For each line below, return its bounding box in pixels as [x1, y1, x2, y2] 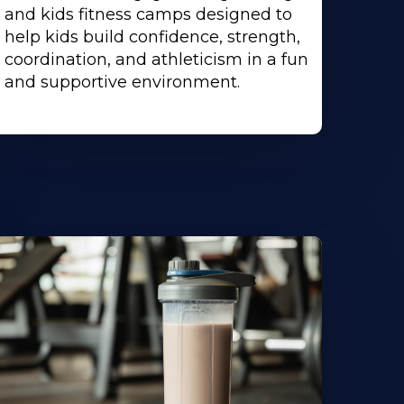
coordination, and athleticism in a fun [4, 50, 308, 70]
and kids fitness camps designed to [4, 5, 292, 25]
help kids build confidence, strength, [4, 27, 300, 48]
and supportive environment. [4, 72, 240, 93]
